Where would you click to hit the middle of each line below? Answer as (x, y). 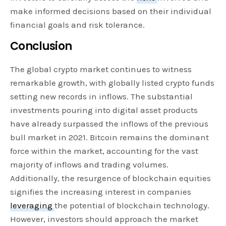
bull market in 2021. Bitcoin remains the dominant (110, 137)
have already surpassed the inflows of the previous (109, 124)
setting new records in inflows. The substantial (102, 97)
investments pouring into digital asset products (104, 110)
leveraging (33, 206)
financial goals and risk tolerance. (78, 25)
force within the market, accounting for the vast (104, 151)
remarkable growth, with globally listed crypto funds (112, 83)
